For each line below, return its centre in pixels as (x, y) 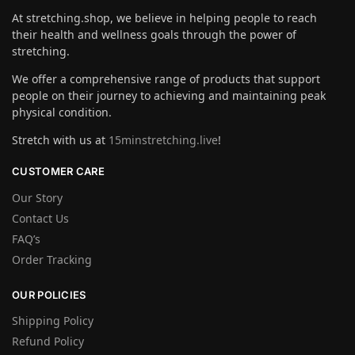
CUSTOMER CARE (58, 172)
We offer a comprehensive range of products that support (166, 79)
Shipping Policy (53, 321)
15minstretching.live (163, 140)
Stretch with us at (60, 140)
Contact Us (40, 218)
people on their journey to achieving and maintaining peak (169, 96)
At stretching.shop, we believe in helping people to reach (164, 18)
